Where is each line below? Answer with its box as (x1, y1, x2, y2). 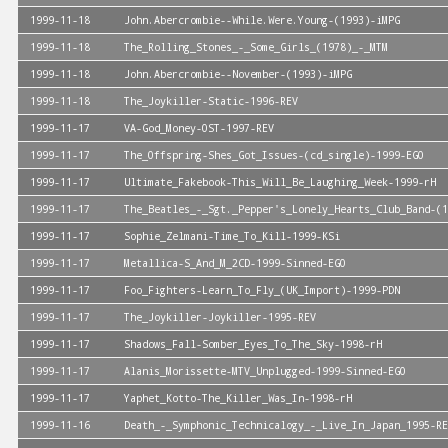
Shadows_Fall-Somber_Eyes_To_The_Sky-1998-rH (124, 337, 382, 351)
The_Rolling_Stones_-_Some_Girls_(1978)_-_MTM (124, 40, 388, 54)
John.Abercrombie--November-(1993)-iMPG (124, 67, 352, 81)
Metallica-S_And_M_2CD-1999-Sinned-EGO (124, 256, 346, 270)
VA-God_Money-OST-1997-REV (124, 121, 274, 135)
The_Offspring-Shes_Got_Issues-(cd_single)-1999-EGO (124, 148, 424, 162)
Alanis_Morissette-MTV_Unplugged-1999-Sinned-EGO (124, 364, 406, 378)
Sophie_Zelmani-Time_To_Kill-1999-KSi (124, 229, 340, 243)
